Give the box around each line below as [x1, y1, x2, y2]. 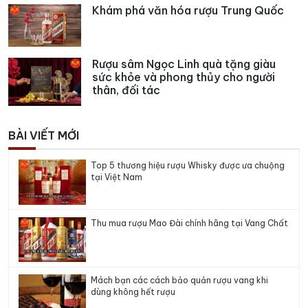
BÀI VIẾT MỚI [8, 129, 79, 143]
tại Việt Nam [91, 171, 143, 182]
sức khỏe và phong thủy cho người [92, 69, 275, 84]
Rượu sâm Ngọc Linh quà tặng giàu [92, 56, 276, 71]
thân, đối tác [92, 82, 160, 97]
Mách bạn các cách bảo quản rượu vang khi [91, 275, 269, 286]
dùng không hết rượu [91, 287, 176, 298]
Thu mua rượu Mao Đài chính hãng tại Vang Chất [91, 217, 289, 228]
